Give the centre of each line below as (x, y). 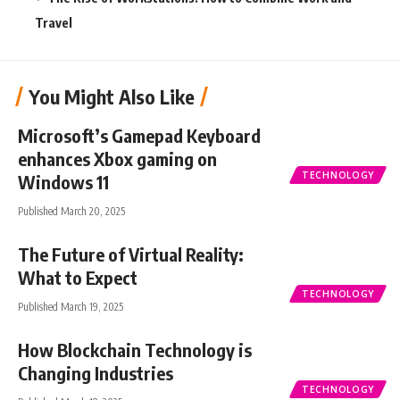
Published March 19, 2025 (71, 306)
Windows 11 (63, 181)
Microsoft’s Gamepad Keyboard (139, 135)
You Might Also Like (112, 96)
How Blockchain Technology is (135, 349)
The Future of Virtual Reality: (131, 254)
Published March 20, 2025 (71, 211)
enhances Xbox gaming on (117, 158)
